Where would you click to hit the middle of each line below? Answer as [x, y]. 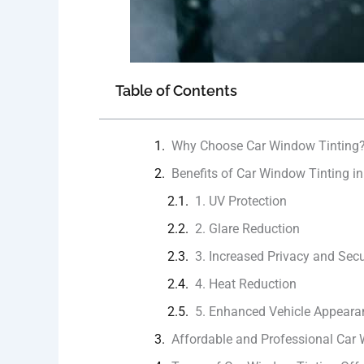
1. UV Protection [241, 201]
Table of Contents [176, 91]
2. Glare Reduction [247, 229]
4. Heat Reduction [246, 284]
